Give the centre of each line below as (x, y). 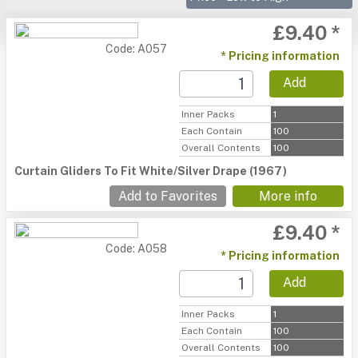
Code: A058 (136, 249)
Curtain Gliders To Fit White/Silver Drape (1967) (151, 171)
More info (288, 196)
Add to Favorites (168, 196)
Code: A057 (136, 49)
